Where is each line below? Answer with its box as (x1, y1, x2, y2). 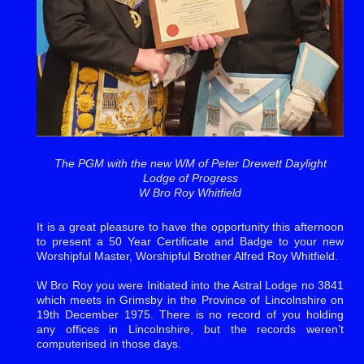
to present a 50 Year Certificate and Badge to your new (37, 234, 344, 248)
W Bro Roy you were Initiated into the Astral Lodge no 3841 (37, 278, 344, 292)
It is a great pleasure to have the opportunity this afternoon (37, 219, 344, 233)
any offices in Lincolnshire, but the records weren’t (37, 322, 344, 336)
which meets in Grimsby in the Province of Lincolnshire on (37, 292, 344, 306)
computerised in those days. (37, 336, 181, 350)
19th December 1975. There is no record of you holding (37, 307, 344, 321)
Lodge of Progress (142, 171, 238, 184)
